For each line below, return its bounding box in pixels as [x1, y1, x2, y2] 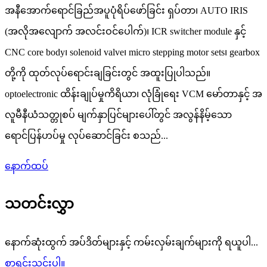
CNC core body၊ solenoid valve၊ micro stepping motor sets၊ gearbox [5, 46, 260, 57]
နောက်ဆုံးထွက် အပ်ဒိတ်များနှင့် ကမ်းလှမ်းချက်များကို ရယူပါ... [5, 237, 258, 247]
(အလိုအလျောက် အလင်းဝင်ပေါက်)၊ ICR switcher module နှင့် [5, 26, 246, 36]
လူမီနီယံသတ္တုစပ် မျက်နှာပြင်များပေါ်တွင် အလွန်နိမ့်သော [5, 109, 232, 120]
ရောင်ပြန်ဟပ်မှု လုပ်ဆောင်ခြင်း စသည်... [5, 130, 168, 141]
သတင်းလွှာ [5, 195, 74, 212]
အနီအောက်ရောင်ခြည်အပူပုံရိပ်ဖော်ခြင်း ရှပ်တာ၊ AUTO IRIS [5, 5, 248, 15]
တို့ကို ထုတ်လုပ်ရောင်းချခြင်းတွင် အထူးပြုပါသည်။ [5, 67, 210, 78]
